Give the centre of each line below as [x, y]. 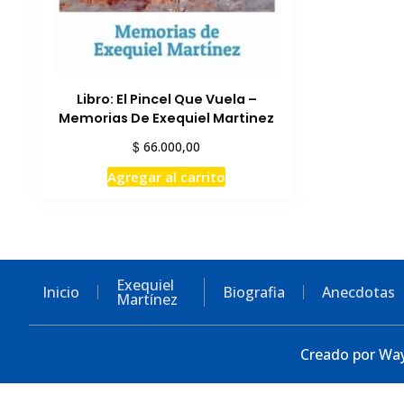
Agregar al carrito [167, 176]
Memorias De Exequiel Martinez [167, 118]
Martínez [147, 299]
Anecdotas [359, 292]
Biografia [254, 292]
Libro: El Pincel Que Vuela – [166, 99]
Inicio [61, 292]
